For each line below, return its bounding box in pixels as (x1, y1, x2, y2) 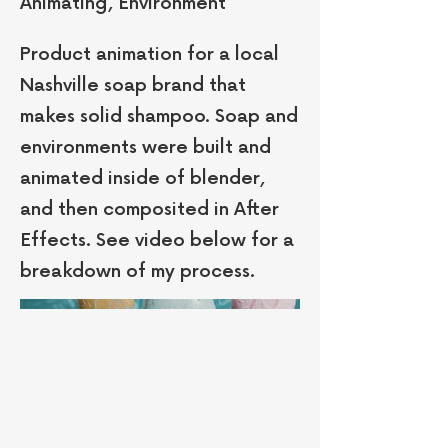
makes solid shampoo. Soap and (20, 106, 298, 127)
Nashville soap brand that (20, 75, 246, 96)
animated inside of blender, (20, 168, 265, 189)
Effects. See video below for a (20, 230, 294, 251)
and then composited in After (20, 199, 279, 220)
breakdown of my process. (20, 261, 255, 282)
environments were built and (20, 137, 271, 158)
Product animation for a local (20, 44, 279, 65)
